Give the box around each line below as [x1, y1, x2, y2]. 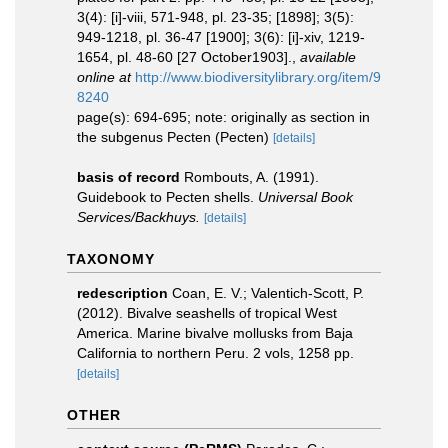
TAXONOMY [67, 251, 155, 267]
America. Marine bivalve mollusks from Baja [77, 325, 353, 341]
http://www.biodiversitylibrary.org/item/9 [135, 69, 381, 85]
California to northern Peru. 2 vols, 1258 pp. [77, 345, 354, 361]
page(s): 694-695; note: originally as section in [77, 109, 370, 125]
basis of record [77, 169, 180, 185]
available [300, 49, 356, 65]
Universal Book [258, 189, 353, 205]
